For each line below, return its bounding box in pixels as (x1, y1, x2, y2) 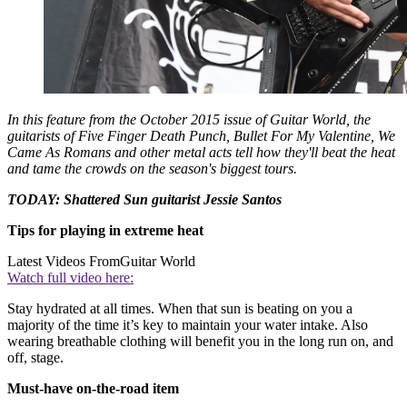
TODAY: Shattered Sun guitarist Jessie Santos (7, 192, 282, 208)
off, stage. (7, 350, 64, 366)
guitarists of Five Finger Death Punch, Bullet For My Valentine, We (7, 128, 395, 144)
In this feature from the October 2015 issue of (7, 112, 270, 128)
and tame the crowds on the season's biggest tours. (7, 161, 297, 177)
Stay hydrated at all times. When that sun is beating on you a (7, 301, 352, 317)
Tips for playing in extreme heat (7, 223, 203, 239)
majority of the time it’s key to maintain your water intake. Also (7, 317, 368, 333)
